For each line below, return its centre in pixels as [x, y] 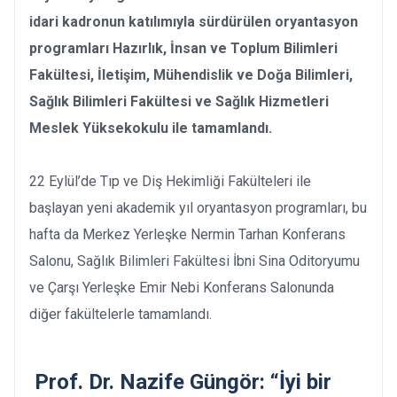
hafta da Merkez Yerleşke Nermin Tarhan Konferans [187, 234]
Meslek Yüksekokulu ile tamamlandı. [152, 128]
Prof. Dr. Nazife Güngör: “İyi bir [183, 381]
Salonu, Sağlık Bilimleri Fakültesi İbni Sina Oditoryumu [195, 261]
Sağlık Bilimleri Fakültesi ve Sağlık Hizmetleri [179, 101]
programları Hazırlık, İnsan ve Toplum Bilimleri [183, 48]
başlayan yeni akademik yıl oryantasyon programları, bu [198, 207]
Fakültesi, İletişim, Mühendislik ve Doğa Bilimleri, [191, 74]
